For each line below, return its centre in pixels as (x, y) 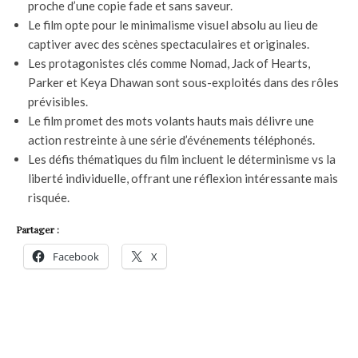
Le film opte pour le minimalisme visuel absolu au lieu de (173, 25)
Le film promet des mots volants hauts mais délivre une (171, 121)
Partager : (38, 230)
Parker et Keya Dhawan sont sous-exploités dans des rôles (183, 83)
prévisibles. (58, 102)
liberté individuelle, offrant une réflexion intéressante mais (183, 179)
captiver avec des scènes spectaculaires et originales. (169, 44)
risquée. (49, 198)
